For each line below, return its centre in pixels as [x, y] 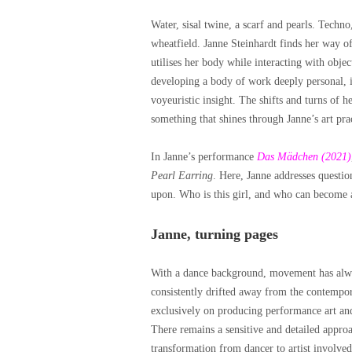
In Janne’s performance [204, 157]
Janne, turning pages [214, 234]
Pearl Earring [182, 176]
